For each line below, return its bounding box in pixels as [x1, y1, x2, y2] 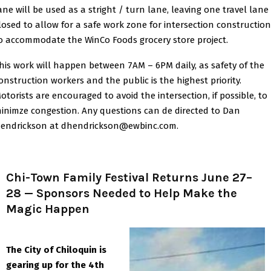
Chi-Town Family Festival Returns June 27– [6, 170, 252, 184]
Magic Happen [6, 201, 90, 216]
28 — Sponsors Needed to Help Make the [6, 186, 237, 200]
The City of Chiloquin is [6, 244, 106, 255]
